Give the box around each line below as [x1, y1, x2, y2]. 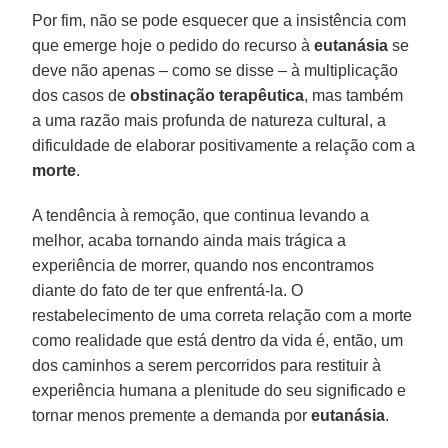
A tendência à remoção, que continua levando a [32, 206, 370, 224]
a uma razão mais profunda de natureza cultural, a [32, 111, 387, 129]
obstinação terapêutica [130, 86, 305, 104]
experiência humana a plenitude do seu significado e [32, 381, 407, 399]
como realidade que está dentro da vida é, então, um [32, 331, 404, 349]
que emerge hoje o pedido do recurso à [32, 36, 315, 54]
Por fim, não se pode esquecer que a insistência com [32, 11, 407, 29]
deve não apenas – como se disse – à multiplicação [32, 61, 399, 79]
